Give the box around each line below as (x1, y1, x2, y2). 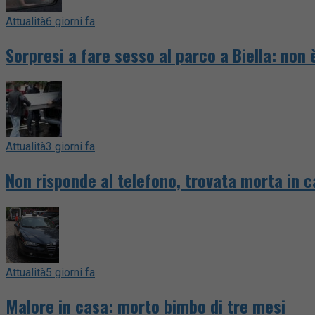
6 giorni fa (46, 14, 95, 28)
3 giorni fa (46, 140, 95, 154)
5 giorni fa (46, 266, 95, 280)
